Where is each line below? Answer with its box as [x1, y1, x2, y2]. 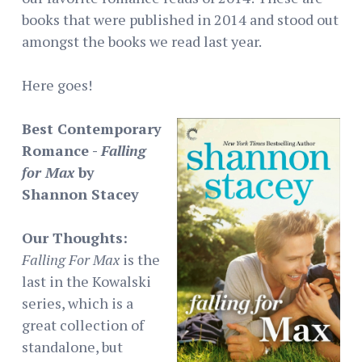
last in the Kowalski [22, 271, 151, 291]
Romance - [22, 140, 101, 160]
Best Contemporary [22, 118, 162, 138]
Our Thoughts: [22, 227, 128, 247]
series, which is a [22, 293, 133, 313]
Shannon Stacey [22, 183, 139, 204]
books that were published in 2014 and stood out [22, 9, 339, 29]
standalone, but [22, 336, 123, 356]
